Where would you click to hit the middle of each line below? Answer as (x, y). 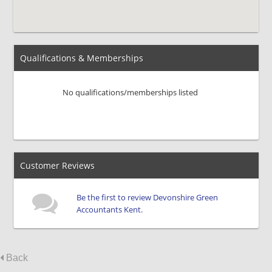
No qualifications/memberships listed (130, 92)
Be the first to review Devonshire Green (148, 197)
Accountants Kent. (110, 209)
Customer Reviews (58, 165)
